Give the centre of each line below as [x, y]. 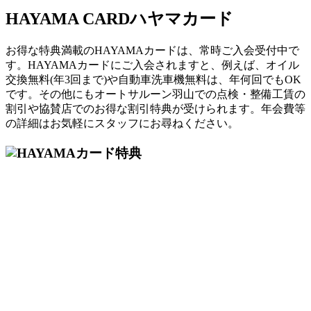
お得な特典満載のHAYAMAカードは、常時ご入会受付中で [152, 51]
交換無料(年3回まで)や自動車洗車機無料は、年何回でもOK [153, 80]
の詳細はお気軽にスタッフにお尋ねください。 [122, 124]
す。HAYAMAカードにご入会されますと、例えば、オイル [152, 65]
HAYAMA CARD [68, 19]
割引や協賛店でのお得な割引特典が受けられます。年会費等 [155, 109]
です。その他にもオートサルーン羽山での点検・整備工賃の [155, 94]
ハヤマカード [182, 19]
